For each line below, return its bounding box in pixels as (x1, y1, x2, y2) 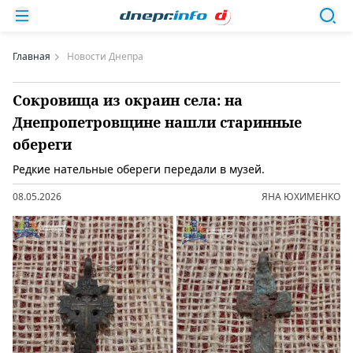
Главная (13, 50, 50, 63)
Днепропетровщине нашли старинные (13, 113, 302, 132)
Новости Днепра (67, 50, 143, 63)
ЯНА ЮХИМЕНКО (262, 190, 340, 203)
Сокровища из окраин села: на (13, 91, 243, 110)
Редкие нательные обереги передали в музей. (13, 162, 265, 176)
